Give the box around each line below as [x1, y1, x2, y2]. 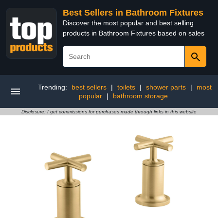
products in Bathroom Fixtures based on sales [63, 29, 204, 37]
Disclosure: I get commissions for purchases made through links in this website [21, 109, 197, 114]
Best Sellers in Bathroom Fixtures [63, 8, 203, 18]
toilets [117, 83, 135, 91]
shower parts [145, 83, 186, 91]
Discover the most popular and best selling [63, 19, 194, 27]
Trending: [37, 83, 69, 91]
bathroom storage [113, 92, 168, 100]
